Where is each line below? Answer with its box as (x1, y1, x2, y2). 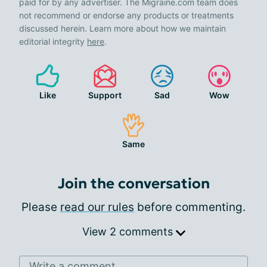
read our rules (60, 200, 134, 214)
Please (21, 200, 60, 214)
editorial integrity (19, 36, 87, 46)
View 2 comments (82, 225, 176, 238)
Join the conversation (57, 175, 210, 193)
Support (88, 90, 122, 100)
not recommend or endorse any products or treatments (19, 10, 234, 20)
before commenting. (134, 200, 246, 214)
